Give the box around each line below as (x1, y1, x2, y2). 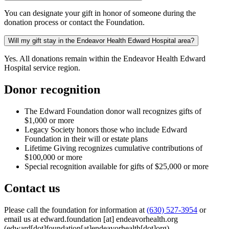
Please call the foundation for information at (4, 205, 147, 214)
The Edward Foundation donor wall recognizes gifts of (25, 107, 201, 116)
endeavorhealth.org (116, 214, 178, 223)
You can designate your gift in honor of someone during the (4, 9, 196, 18)
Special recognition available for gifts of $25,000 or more (25, 162, 209, 171)
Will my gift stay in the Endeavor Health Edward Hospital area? (8, 37, 194, 45)
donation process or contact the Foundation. (4, 18, 145, 27)
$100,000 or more (25, 153, 82, 162)
